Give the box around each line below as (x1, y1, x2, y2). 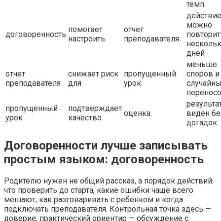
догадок (186, 118, 217, 128)
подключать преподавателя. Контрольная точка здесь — (4, 204, 211, 214)
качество (68, 113, 102, 123)
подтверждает (68, 104, 122, 113)
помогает (68, 25, 103, 35)
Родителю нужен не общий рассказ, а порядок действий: (4, 176, 214, 186)
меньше (186, 60, 217, 70)
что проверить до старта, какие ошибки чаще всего (4, 185, 193, 195)
